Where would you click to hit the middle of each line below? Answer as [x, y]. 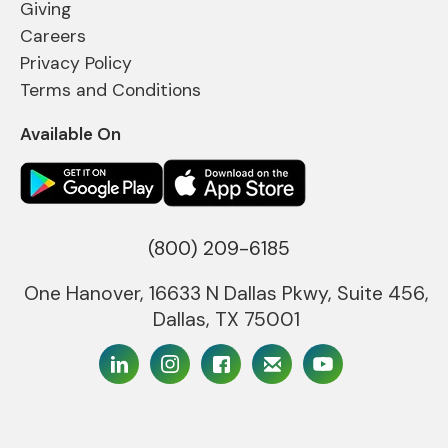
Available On [70, 134]
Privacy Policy [76, 63]
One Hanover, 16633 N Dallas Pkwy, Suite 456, [226, 294]
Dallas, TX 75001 [226, 320]
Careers [53, 36]
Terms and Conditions [110, 90]
